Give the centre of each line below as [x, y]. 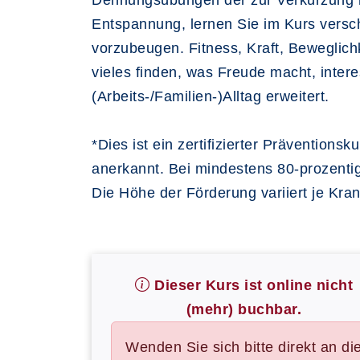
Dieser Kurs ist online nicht [251, 285]
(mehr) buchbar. [244, 309]
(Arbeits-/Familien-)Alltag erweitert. [211, 96]
